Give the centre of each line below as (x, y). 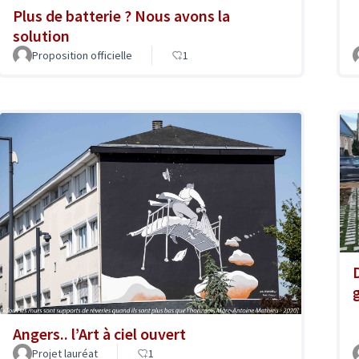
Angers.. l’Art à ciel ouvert (99, 333)
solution (41, 36)
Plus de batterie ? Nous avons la (121, 16)
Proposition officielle (82, 56)
